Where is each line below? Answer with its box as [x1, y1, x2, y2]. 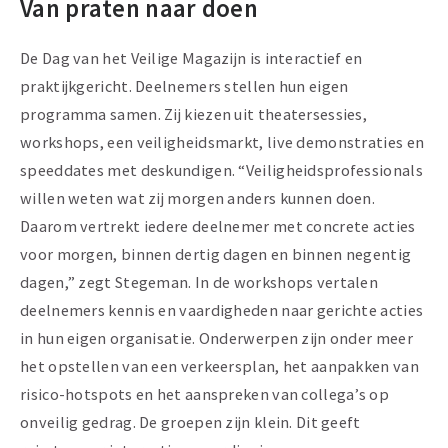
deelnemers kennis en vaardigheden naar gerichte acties [20, 300, 424, 321]
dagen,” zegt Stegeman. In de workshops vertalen [20, 272, 379, 293]
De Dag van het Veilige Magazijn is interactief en [20, 48, 363, 69]
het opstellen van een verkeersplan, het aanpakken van [20, 356, 419, 377]
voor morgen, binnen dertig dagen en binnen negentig [20, 244, 412, 265]
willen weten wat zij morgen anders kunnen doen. [20, 188, 376, 209]
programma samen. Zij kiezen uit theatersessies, [20, 104, 368, 125]
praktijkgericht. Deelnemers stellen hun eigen [20, 76, 349, 97]
